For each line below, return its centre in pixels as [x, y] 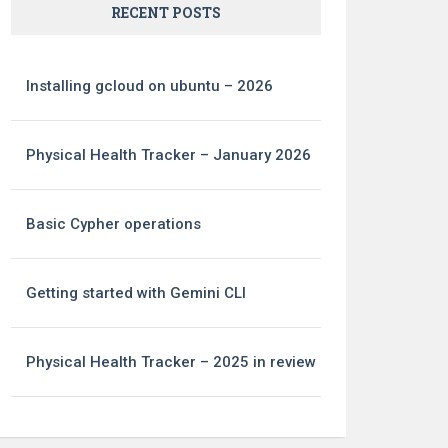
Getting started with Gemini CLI [136, 292]
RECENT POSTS [166, 12]
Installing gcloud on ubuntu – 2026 [150, 85]
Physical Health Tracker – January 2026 [169, 154]
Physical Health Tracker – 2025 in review [171, 361]
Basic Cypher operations [114, 223]
